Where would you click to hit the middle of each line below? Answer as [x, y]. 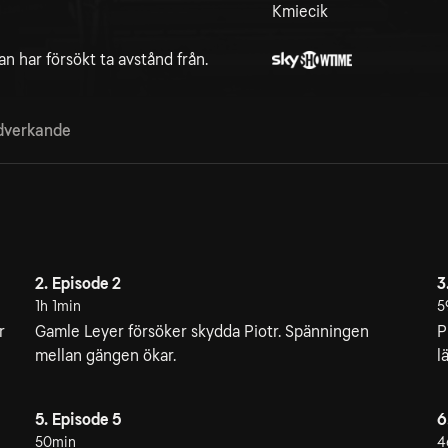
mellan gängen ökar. [105, 355]
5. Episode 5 [77, 419]
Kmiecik [300, 11]
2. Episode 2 [77, 283]
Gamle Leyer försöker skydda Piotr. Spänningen [201, 331]
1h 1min [57, 306]
